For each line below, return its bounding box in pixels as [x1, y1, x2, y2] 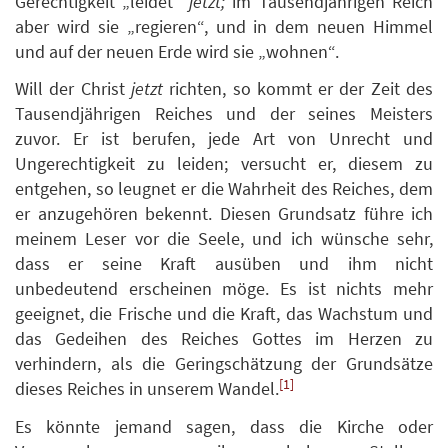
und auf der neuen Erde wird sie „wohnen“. [15, 39, 339, 63]
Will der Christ [15, 77, 131, 101]
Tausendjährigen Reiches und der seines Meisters [15, 102, 433, 126]
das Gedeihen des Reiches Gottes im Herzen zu [15, 327, 433, 351]
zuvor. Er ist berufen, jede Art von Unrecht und [15, 127, 433, 151]
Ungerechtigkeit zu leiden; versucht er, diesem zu [15, 152, 433, 176]
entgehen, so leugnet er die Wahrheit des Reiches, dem [15, 177, 433, 201]
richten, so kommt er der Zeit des [162, 77, 434, 101]
